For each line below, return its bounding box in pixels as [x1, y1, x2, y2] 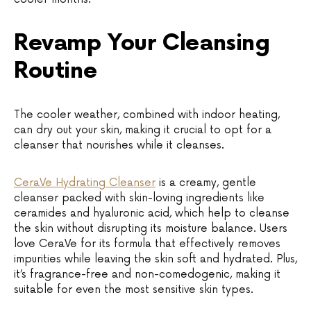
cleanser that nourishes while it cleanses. [14, 138, 224, 152]
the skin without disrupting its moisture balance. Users [14, 221, 287, 235]
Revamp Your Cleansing [14, 29, 270, 57]
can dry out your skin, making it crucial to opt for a [14, 123, 271, 137]
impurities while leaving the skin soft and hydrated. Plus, [14, 252, 297, 266]
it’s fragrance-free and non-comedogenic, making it [14, 267, 280, 281]
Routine [14, 57, 97, 85]
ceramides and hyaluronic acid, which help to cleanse [14, 206, 289, 220]
